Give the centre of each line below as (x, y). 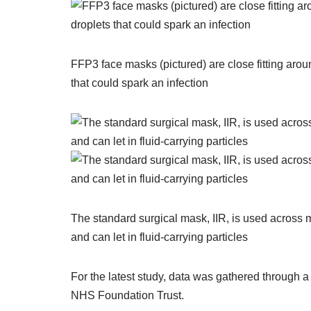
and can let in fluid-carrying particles (159, 237)
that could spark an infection (140, 83)
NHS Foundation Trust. (127, 295)
